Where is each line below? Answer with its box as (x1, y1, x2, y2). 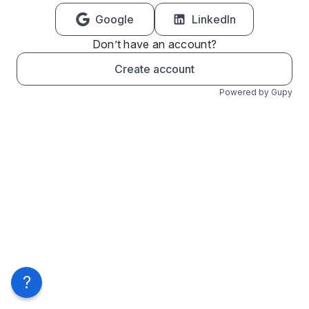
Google (95, 12, 134, 26)
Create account (114, 62, 195, 76)
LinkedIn (192, 12, 236, 26)
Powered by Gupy (219, 87, 292, 97)
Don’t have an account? (92, 37, 217, 51)
